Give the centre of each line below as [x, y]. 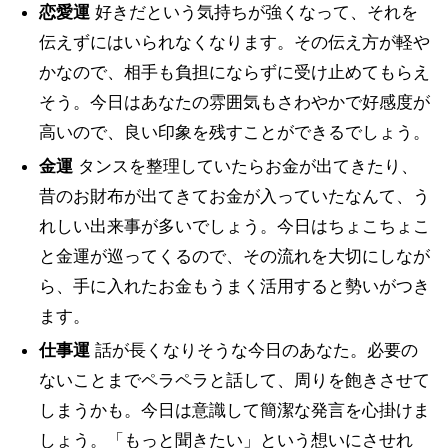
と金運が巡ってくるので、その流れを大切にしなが [234, 256]
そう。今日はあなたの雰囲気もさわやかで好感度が [234, 102]
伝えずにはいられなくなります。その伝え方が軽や [234, 42]
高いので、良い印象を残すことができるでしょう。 [234, 132]
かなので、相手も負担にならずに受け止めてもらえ [234, 72]
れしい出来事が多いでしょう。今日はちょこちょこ [234, 226]
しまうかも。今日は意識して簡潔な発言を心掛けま [234, 410]
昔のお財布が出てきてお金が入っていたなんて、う [234, 196]
